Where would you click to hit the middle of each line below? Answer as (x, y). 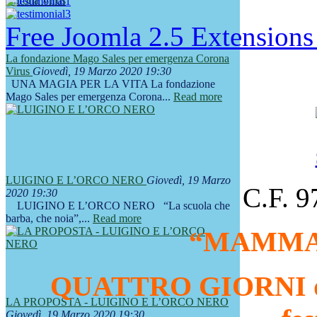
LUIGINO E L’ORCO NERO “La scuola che (118, 206)
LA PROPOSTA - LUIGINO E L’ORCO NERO (117, 302)
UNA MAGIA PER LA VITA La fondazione (110, 84)
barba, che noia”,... (49, 219)
